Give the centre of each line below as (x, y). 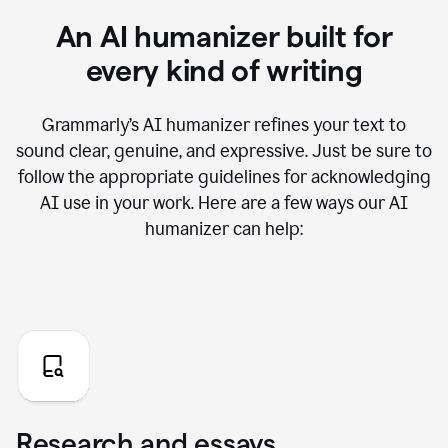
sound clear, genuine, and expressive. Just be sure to (224, 151)
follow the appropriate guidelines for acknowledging (224, 177)
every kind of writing (224, 70)
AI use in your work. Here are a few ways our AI (224, 203)
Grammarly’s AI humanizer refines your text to (224, 125)
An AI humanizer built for (224, 36)
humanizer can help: (224, 229)
